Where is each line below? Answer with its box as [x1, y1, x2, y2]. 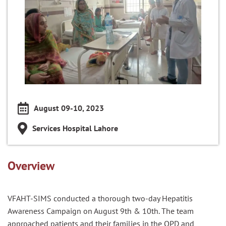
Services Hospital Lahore [32, 123, 118, 133]
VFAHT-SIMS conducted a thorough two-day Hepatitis [8, 193, 193, 203]
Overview [8, 157, 54, 174]
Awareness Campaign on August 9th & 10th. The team [8, 205, 194, 216]
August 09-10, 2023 [34, 103, 104, 113]
